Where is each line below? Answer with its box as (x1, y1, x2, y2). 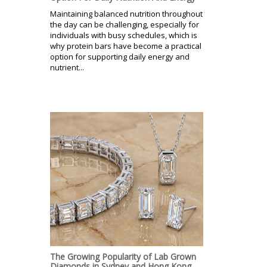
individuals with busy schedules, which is (50, 29, 197, 41)
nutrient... (50, 61, 84, 73)
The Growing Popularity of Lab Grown (50, 250, 196, 262)
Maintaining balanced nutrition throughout (50, 8, 203, 19)
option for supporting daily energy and (50, 51, 190, 62)
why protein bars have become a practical (50, 40, 201, 51)
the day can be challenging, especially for (50, 18, 199, 30)
